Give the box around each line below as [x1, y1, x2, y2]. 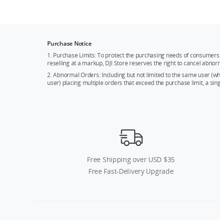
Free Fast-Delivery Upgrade [88, 166, 174, 176]
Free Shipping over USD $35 [87, 155, 175, 165]
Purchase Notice [47, 39, 92, 48]
